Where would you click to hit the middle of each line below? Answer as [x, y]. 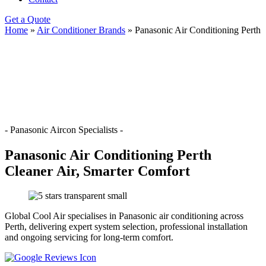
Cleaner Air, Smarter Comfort [97, 171]
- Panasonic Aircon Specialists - [64, 129]
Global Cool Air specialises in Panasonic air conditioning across [124, 216]
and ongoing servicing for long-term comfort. [89, 237]
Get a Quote [28, 19]
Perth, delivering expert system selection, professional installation [126, 227]
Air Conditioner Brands [81, 30]
